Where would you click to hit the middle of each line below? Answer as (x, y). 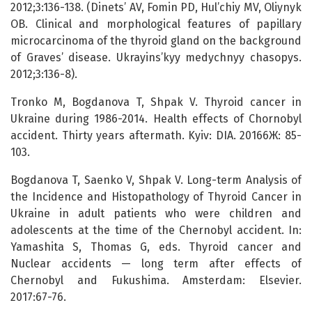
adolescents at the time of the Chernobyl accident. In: (156, 231)
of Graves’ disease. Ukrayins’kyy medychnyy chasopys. (156, 58)
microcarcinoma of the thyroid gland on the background (156, 41)
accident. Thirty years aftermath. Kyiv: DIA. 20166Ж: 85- (156, 136)
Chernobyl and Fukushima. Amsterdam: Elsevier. (156, 281)
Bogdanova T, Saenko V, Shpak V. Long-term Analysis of (156, 180)
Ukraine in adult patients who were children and (156, 214)
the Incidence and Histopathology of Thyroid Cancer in (156, 197)
